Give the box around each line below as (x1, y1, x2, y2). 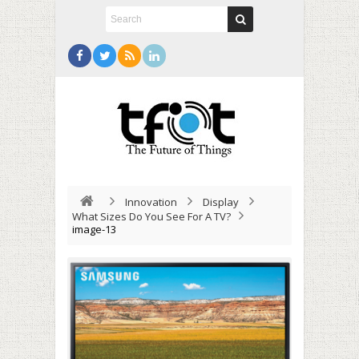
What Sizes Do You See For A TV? (72, 209, 231, 224)
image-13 (72, 222, 116, 236)
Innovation (125, 195, 177, 209)
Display (203, 195, 239, 209)
